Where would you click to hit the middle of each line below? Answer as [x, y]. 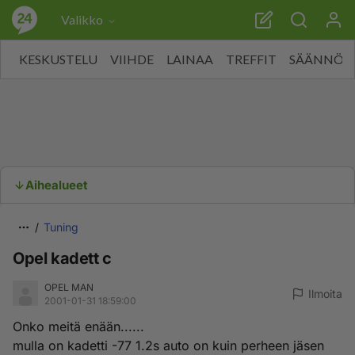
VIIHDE [132, 59]
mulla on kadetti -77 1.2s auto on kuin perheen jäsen [168, 345]
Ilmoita [325, 294]
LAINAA [190, 59]
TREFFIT [251, 59]
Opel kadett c [62, 258]
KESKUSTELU [58, 59]
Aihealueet [57, 185]
